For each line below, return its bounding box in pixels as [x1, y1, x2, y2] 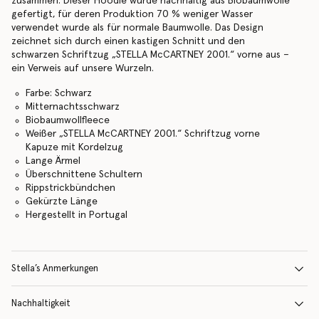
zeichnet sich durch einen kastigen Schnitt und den [11, 36, 245, 46]
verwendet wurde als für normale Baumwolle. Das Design [11, 23, 263, 33]
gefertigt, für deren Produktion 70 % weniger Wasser [11, 9, 253, 19]
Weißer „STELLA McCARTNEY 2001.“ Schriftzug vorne [25, 129, 260, 139]
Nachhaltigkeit [11, 299, 70, 308]
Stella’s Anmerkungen [11, 264, 98, 273]
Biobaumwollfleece [25, 115, 110, 125]
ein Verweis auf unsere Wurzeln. [11, 63, 154, 73]
